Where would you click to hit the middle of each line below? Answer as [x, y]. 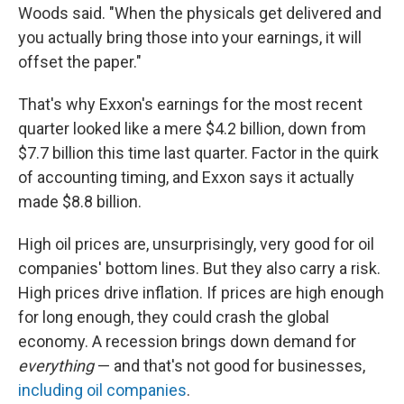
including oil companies [102, 390]
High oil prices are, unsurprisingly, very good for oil [196, 244]
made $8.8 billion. [80, 202]
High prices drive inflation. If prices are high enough [201, 293]
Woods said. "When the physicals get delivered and [200, 13]
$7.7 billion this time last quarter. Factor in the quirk [198, 153]
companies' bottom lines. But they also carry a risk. [199, 268]
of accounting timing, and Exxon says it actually [186, 177]
